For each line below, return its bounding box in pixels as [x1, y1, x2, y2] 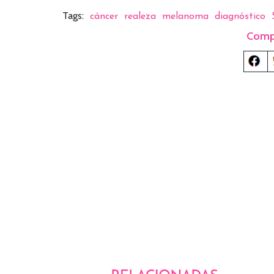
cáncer [90, 11, 118, 21]
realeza [124, 11, 156, 21]
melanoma [162, 11, 209, 21]
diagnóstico [215, 11, 265, 21]
